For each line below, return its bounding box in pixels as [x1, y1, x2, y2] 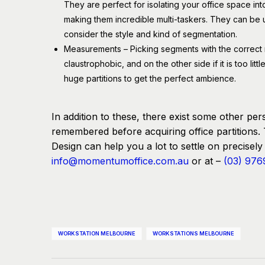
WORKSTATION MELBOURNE [58, 230, 135, 237]
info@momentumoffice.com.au [51, 154, 189, 167]
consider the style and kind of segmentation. [64, 28, 237, 39]
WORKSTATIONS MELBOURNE [153, 230, 234, 237]
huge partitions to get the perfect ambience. [64, 73, 236, 83]
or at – [189, 154, 224, 167]
